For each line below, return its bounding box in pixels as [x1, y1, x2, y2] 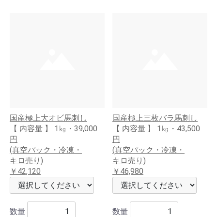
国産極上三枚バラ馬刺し [112, 113, 198, 123]
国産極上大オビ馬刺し [10, 113, 87, 123]
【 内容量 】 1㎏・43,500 [112, 124, 200, 133]
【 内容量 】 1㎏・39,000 [10, 124, 97, 133]
